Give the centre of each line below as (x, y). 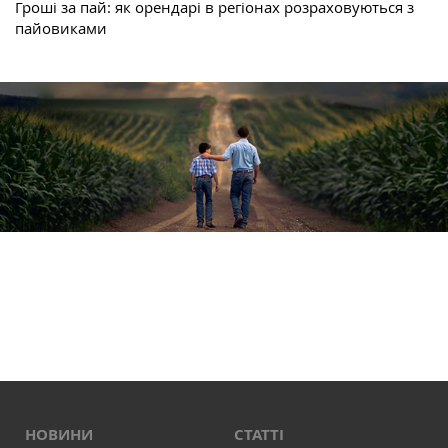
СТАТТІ (259, 435)
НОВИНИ (59, 435)
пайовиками (61, 28)
